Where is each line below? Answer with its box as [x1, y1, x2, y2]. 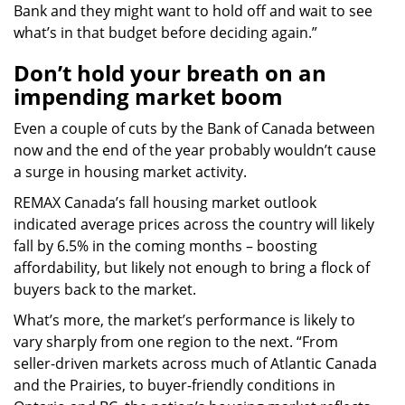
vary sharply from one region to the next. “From [14, 331, 338, 352]
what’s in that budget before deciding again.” [14, 22, 317, 42]
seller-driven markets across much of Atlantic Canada [14, 353, 377, 373]
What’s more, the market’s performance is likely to [14, 309, 355, 330]
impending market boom [14, 80, 283, 111]
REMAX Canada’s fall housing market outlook [14, 192, 316, 212]
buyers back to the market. [14, 278, 196, 299]
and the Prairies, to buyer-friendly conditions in [14, 374, 335, 395]
